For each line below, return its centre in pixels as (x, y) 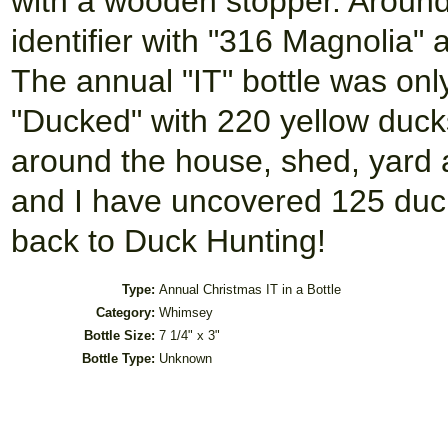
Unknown (185, 358)
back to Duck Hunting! (168, 241)
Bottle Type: (118, 358)
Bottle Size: (119, 335)
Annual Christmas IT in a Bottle (250, 289)
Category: (125, 312)
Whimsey (186, 312)
